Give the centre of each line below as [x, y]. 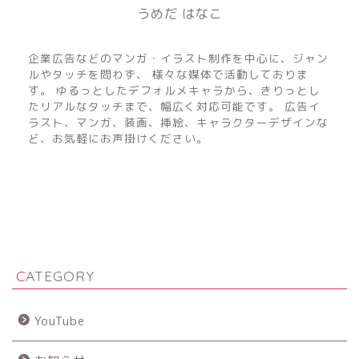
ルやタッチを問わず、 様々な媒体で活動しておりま [168, 75]
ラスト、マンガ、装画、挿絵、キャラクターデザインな [178, 123]
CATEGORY [60, 276]
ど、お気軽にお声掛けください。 [118, 139]
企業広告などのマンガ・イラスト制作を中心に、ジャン [178, 58]
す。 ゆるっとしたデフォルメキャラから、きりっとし [174, 91]
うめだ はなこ [179, 14]
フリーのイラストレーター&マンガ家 [179, 32]
